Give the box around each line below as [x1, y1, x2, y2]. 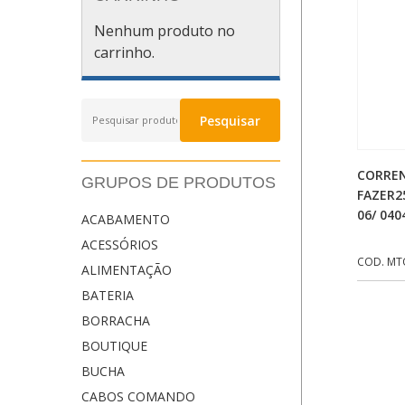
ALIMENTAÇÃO [81, 260, 172, 278]
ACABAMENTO [81, 210, 170, 228]
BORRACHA [81, 311, 150, 329]
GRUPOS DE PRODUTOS [81, 173, 276, 192]
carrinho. [94, 42, 155, 63]
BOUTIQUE [81, 336, 147, 354]
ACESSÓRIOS [81, 235, 158, 253]
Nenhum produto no [94, 21, 236, 42]
